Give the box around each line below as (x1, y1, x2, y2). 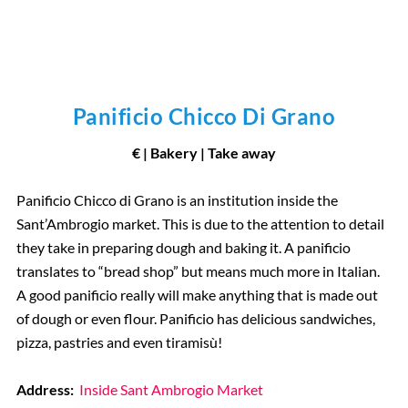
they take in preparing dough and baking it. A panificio (15, 239, 351, 257)
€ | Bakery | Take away (132, 144, 276, 162)
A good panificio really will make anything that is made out (15, 286, 378, 304)
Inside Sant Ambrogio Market (79, 381, 264, 399)
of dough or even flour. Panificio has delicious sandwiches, (15, 310, 375, 328)
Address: (15, 381, 76, 399)
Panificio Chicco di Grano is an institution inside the (15, 191, 338, 209)
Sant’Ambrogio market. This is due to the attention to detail (15, 215, 384, 233)
